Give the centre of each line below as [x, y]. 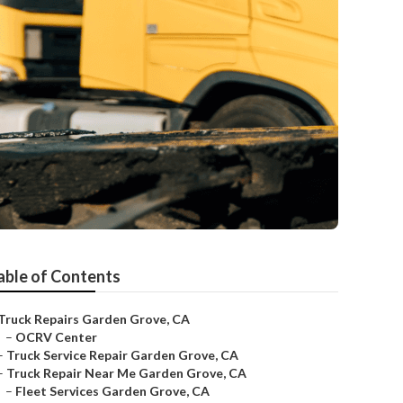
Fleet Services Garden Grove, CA [112, 391]
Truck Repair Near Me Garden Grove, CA [126, 373]
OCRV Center [56, 337]
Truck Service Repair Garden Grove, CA [122, 355]
